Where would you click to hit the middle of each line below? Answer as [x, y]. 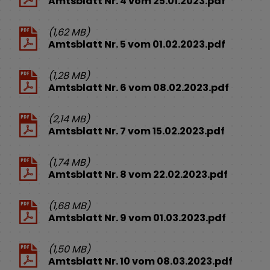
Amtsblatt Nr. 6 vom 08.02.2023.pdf [139, 87]
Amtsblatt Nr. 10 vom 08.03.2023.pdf [140, 261]
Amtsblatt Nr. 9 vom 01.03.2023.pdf [137, 218]
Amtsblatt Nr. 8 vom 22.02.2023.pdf [138, 174]
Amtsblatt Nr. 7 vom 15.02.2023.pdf [137, 131]
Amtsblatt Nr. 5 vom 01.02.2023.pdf [137, 44]
